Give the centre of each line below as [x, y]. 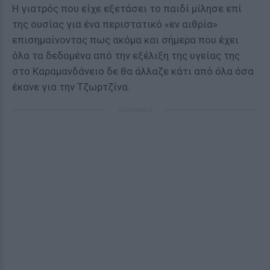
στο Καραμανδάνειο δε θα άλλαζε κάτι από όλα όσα [133, 71]
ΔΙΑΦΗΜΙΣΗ [135, 110]
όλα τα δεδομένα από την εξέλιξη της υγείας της [126, 55]
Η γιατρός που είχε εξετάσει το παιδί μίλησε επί [127, 8]
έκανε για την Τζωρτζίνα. [71, 87]
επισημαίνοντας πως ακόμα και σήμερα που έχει [125, 40]
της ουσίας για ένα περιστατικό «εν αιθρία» [115, 24]
